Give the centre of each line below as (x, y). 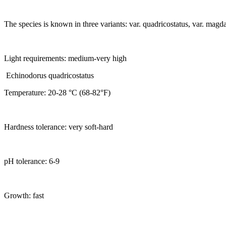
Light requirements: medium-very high (65, 58)
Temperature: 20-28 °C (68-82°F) (57, 92)
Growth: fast (24, 195)
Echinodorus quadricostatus (49, 75)
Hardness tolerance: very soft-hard (59, 127)
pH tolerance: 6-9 (32, 161)
